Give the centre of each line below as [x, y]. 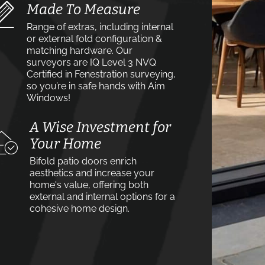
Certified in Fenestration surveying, [101, 74]
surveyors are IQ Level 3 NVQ [91, 62]
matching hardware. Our [80, 51]
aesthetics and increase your [92, 173]
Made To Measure [83, 9]
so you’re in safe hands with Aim [96, 86]
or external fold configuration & [94, 39]
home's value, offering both [89, 185]
